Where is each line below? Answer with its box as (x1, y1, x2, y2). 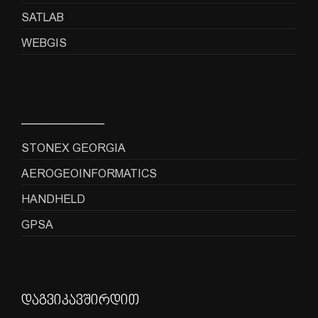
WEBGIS (21, 36, 67, 50)
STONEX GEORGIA (21, 141, 126, 155)
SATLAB (21, 11, 64, 24)
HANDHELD (21, 192, 85, 206)
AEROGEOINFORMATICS (21, 167, 157, 180)
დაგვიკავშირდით (21, 292, 139, 309)
